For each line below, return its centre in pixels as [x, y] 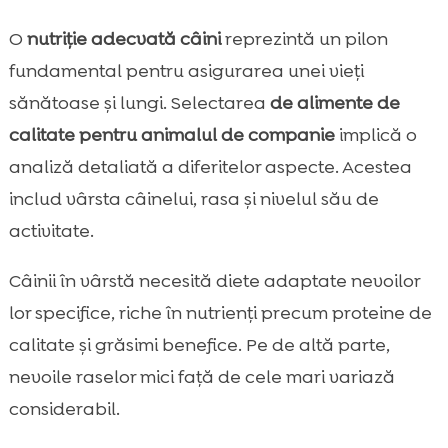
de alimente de [334, 103]
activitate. [51, 231]
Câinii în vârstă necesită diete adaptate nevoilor [214, 281]
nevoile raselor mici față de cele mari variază [201, 377]
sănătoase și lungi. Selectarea [139, 103]
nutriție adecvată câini [123, 39]
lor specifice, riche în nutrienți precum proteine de [220, 313]
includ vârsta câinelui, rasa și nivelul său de [193, 199]
